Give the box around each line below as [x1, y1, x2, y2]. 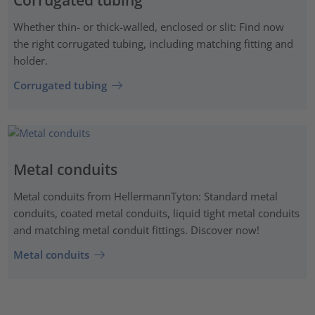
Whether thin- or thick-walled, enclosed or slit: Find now [13, 20, 284, 34]
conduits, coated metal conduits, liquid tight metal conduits [13, 205, 300, 220]
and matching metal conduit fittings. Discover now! [13, 222, 259, 237]
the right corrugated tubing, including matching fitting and [13, 37, 293, 51]
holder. [13, 53, 48, 67]
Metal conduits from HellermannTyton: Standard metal [13, 188, 278, 203]
